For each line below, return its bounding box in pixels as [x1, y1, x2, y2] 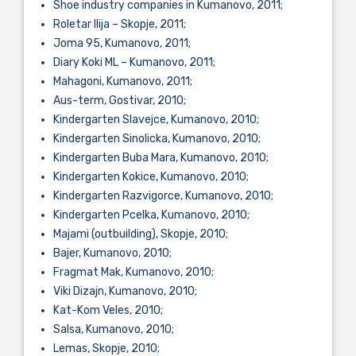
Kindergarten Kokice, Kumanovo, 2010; [53, 169, 249, 184]
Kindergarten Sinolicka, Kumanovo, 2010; [53, 131, 261, 145]
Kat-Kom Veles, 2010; [53, 303, 163, 317]
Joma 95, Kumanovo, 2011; [53, 36, 191, 50]
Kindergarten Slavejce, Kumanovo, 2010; [53, 112, 259, 126]
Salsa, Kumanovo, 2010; [53, 322, 174, 336]
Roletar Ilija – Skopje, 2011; [53, 17, 186, 31]
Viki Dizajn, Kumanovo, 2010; [53, 284, 197, 298]
